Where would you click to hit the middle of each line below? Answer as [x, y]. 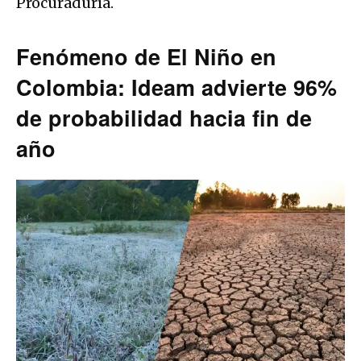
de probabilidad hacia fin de [164, 117]
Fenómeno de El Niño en [146, 56]
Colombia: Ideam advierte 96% [176, 87]
